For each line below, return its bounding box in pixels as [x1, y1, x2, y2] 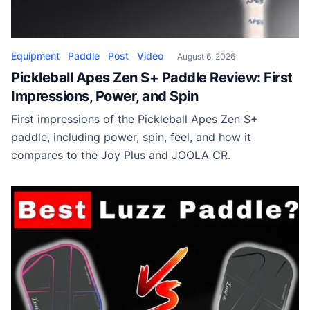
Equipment [11, 50, 60, 62]
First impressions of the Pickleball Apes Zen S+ [11, 112, 258, 127]
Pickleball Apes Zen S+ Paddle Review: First [11, 69, 293, 86]
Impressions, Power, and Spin [11, 88, 198, 105]
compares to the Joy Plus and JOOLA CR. [11, 148, 230, 163]
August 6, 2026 [177, 51, 235, 62]
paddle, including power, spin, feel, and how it [11, 130, 251, 145]
